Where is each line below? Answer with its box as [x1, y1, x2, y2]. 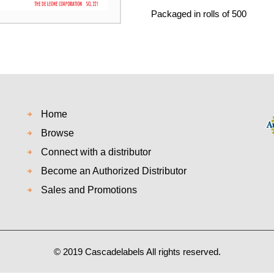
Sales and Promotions [41, 185, 137, 195]
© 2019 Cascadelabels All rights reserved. [53, 246, 221, 257]
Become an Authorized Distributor [41, 166, 187, 176]
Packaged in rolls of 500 [150, 9, 246, 19]
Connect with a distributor [41, 147, 151, 157]
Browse [41, 128, 74, 138]
